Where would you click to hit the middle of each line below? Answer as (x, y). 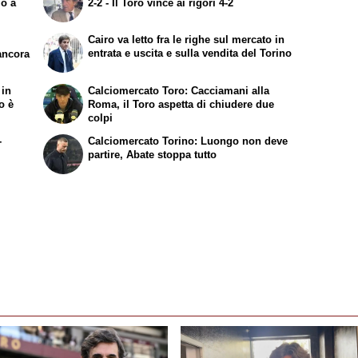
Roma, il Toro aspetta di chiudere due (181, 104)
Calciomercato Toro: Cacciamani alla (179, 90)
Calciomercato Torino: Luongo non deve (188, 141)
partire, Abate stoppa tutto (153, 155)
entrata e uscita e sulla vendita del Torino (190, 53)
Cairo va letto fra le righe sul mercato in (187, 39)
